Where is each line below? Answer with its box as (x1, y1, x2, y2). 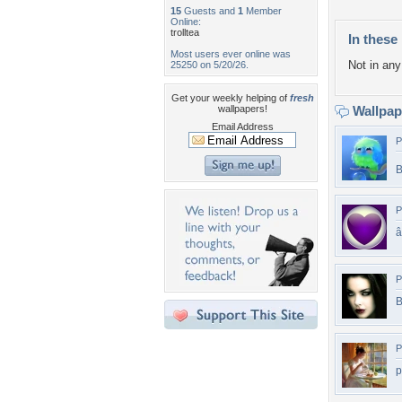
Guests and (181, 5, 238, 16)
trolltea (170, 27, 199, 38)
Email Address (211, 121, 274, 132)
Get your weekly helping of (170, 92, 290, 103)
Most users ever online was (170, 48, 291, 59)
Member (243, 5, 282, 16)
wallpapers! (217, 103, 267, 114)
